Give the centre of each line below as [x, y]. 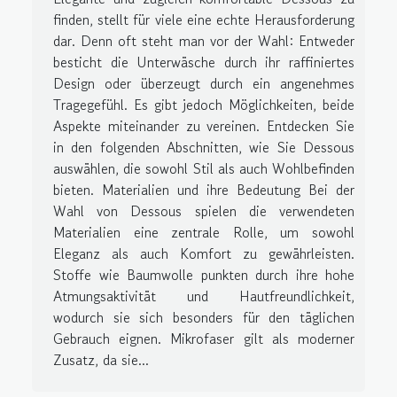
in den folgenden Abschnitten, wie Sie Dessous [204, 147]
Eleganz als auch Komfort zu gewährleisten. [204, 253]
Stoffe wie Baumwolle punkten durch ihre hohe [204, 274]
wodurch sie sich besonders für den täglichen [204, 317]
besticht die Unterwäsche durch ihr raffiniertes [204, 62]
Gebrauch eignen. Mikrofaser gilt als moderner [204, 338]
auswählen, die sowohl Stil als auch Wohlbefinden [204, 168]
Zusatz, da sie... [101, 359]
